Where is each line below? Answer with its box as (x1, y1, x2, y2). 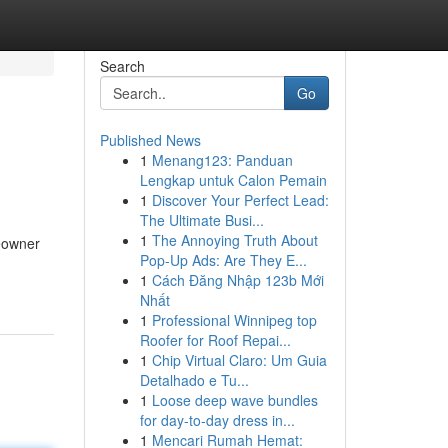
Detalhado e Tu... (139, 370, 249, 390)
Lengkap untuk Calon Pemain (139, 170, 327, 190)
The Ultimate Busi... (139, 210, 264, 230)
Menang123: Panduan (151, 150, 293, 170)
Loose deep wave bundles (151, 390, 318, 410)
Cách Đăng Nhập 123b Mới (151, 270, 324, 290)
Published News (99, 130, 201, 150)
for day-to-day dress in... (139, 410, 295, 430)
